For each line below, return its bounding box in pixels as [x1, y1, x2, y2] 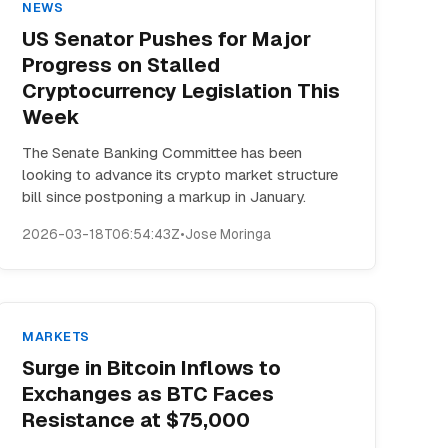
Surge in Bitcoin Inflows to [22, 355, 282, 381]
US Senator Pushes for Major [22, 26, 312, 52]
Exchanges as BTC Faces [22, 381, 275, 407]
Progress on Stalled [22, 52, 221, 78]
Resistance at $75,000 [22, 407, 251, 433]
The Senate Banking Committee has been [22, 143, 303, 162]
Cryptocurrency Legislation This [22, 78, 341, 104]
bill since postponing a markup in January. [22, 187, 307, 206]
